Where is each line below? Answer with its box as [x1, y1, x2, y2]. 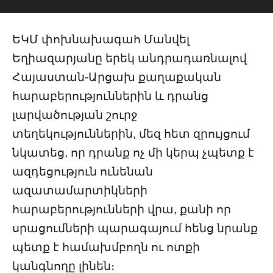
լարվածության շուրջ [12, 108, 138, 121]
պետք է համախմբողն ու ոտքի [12, 240, 200, 253]
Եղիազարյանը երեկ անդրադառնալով [12, 51, 247, 65]
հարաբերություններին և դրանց [12, 89, 208, 102]
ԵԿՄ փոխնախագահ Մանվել [12, 32, 190, 46]
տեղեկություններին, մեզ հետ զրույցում [12, 127, 250, 140]
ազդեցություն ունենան [12, 165, 153, 178]
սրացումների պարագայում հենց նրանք [12, 221, 258, 235]
